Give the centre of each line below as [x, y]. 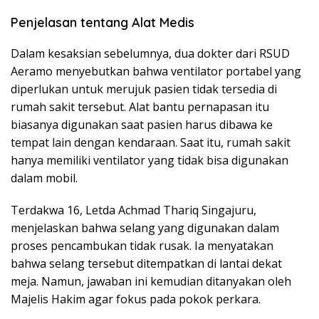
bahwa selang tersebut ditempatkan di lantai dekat [146, 264]
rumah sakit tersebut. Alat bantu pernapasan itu [140, 107]
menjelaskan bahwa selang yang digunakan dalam [145, 228]
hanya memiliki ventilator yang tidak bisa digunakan [150, 161]
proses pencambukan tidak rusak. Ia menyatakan [142, 246]
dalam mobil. [44, 178]
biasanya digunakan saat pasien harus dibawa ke [142, 125]
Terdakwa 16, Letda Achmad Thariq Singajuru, [134, 210]
